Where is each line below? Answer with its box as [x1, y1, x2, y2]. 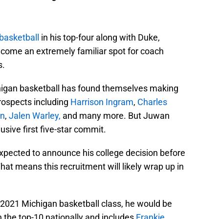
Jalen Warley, [9, 110, 61, 121]
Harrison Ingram [70, 96, 133, 107]
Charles [135, 96, 167, 107]
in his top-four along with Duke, [39, 32, 160, 43]
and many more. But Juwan [61, 110, 170, 121]
